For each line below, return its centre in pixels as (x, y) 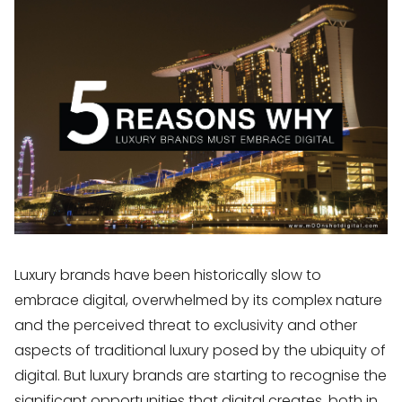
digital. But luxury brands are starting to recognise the (201, 375)
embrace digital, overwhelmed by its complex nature (198, 300)
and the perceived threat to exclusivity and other (186, 325)
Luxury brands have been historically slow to (168, 275)
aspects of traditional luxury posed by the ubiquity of (200, 350)
